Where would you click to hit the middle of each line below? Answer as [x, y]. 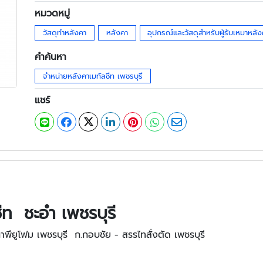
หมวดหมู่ [53, 14]
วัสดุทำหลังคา [65, 33]
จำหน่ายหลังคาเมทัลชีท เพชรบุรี [93, 76]
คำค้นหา [51, 57]
